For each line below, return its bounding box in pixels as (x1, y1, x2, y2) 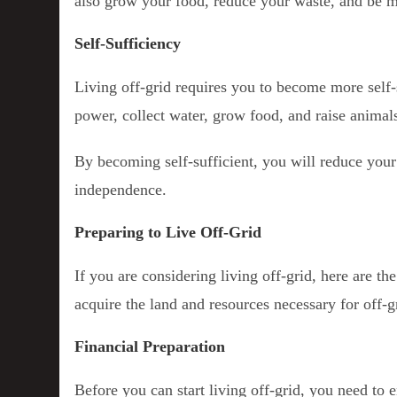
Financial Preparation (74, 337, 226, 355)
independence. (74, 180, 167, 198)
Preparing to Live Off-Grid (74, 222, 262, 241)
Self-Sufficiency (74, 34, 182, 52)
